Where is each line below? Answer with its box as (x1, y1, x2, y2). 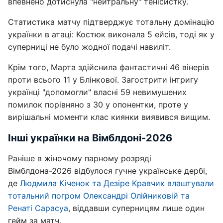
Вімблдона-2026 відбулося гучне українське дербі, (8, 166, 207, 176)
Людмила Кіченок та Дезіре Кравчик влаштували (20, 178, 214, 188)
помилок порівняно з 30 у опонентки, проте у (8, 100, 188, 110)
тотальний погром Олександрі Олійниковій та (8, 191, 190, 201)
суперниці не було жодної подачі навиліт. (8, 42, 171, 52)
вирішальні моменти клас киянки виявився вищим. (8, 112, 210, 122)
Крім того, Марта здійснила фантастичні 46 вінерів (8, 62, 209, 72)
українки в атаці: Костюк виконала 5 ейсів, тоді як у (8, 29, 215, 39)
